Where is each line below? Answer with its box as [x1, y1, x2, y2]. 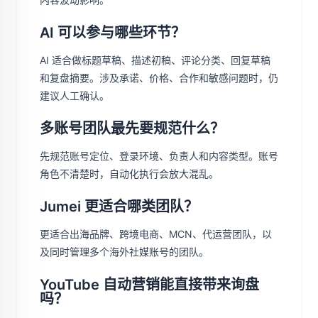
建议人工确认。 [40, 89, 109, 102]
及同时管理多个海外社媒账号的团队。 [40, 246, 209, 258]
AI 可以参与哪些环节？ [40, 24, 185, 42]
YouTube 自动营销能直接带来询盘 [40, 276, 259, 294]
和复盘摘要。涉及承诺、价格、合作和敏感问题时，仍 [40, 72, 278, 84]
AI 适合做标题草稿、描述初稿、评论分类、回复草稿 [40, 54, 270, 67]
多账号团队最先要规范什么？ [40, 120, 224, 138]
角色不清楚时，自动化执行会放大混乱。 [40, 168, 219, 180]
